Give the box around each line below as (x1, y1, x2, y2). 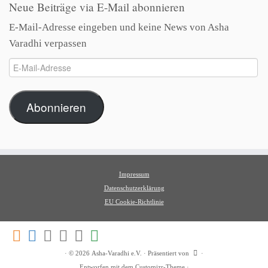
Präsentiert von (148, 249, 189, 257)
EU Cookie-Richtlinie (104, 197, 164, 205)
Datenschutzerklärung (103, 184, 165, 191)
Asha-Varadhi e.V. (92, 249, 142, 257)
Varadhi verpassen (9, 38, 87, 49)
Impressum (118, 170, 150, 178)
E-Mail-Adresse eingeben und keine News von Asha (9, 22, 229, 33)
